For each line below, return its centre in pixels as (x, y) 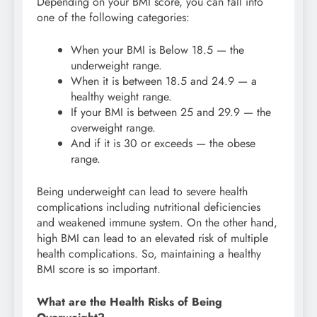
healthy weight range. (121, 97)
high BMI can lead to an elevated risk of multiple (152, 238)
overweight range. (113, 128)
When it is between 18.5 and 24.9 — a (164, 81)
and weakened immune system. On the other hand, (157, 223)
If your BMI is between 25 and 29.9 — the (171, 113)
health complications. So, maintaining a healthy (149, 254)
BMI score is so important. (99, 270)
